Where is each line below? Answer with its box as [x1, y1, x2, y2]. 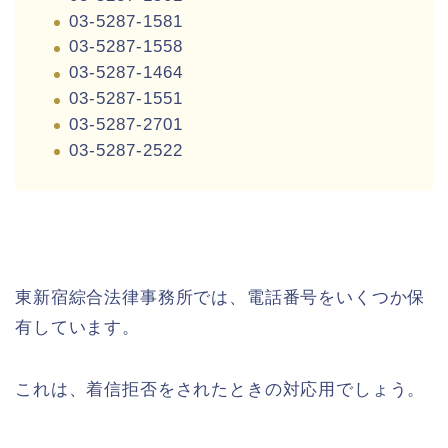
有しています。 [15, 317, 140, 337]
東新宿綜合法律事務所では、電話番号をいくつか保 [15, 287, 426, 307]
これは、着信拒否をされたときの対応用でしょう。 [15, 379, 426, 399]
